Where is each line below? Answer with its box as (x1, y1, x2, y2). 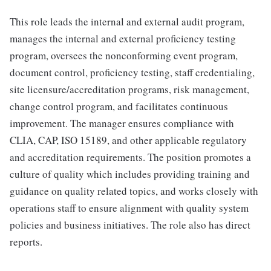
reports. (10, 235, 42, 249)
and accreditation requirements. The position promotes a (10, 150, 251, 165)
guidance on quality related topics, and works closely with (10, 184, 258, 198)
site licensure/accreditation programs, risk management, (10, 82, 249, 97)
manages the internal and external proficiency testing (10, 31, 236, 46)
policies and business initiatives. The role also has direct (10, 218, 250, 232)
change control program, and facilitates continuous (10, 99, 228, 114)
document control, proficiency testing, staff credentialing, (10, 65, 255, 80)
